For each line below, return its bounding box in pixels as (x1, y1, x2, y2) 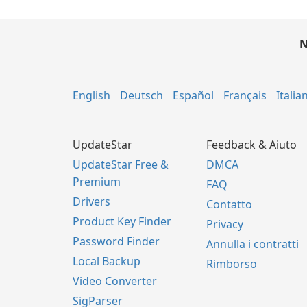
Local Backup (73, 254, 140, 269)
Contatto (206, 197, 252, 212)
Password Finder (73, 234, 160, 249)
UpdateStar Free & (73, 157, 169, 173)
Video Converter (73, 273, 157, 289)
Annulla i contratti (206, 236, 299, 252)
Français (223, 88, 267, 103)
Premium (73, 174, 121, 190)
